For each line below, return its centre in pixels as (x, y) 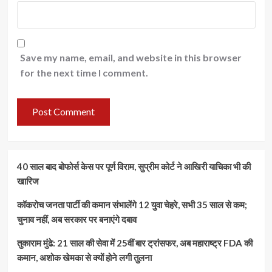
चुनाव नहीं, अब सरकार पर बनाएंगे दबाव (76, 219)
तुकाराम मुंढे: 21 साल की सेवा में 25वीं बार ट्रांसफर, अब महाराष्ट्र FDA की (134, 243)
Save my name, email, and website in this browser (131, 57)
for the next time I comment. (84, 72)
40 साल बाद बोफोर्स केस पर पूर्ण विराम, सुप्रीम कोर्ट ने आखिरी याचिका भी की (134, 166)
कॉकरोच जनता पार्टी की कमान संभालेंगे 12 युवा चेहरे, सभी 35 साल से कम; (132, 204)
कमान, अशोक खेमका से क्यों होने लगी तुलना (84, 257)
